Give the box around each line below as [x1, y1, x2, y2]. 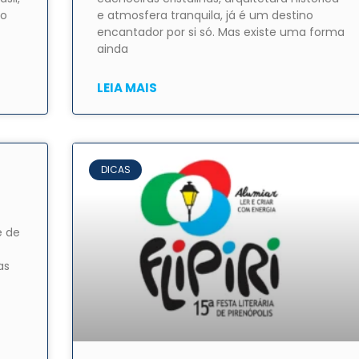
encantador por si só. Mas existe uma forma [97, 24, 345, 41]
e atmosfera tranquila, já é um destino [97, 7, 314, 24]
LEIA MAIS [97, 79, 158, 97]
